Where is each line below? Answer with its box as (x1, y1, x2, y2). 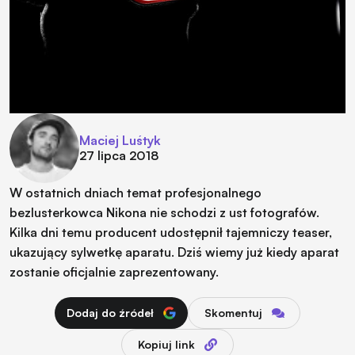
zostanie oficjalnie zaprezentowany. (10, 263, 219, 280)
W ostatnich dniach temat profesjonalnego (10, 184, 261, 200)
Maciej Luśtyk (79, 132, 161, 148)
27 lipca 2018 (79, 147, 159, 163)
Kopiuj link (138, 337, 195, 351)
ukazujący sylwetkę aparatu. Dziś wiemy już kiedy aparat (10, 243, 339, 260)
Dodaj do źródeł (67, 305, 154, 319)
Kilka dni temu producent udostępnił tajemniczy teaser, (10, 223, 332, 240)
